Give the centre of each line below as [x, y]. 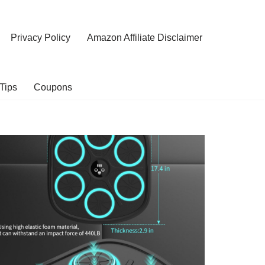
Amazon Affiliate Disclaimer [145, 37]
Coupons [53, 87]
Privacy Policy [41, 37]
